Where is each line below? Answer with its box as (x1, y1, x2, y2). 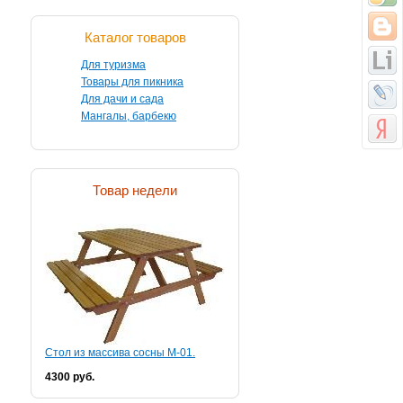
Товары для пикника (81, 76, 184, 88)
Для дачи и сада (81, 93, 164, 105)
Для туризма (81, 58, 146, 71)
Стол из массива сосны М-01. (45, 346, 195, 359)
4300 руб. (45, 371, 94, 383)
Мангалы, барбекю (81, 110, 176, 122)
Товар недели (93, 183, 177, 198)
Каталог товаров (84, 30, 186, 45)
